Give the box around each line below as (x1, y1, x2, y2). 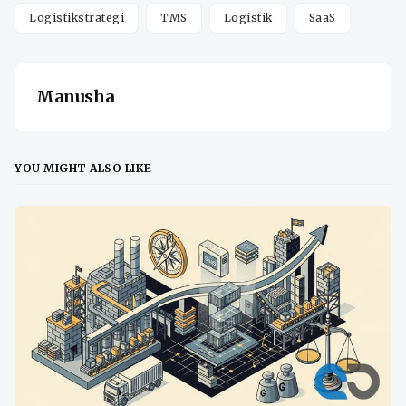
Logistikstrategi (29, 10, 124, 24)
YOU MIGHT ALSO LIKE (14, 160, 152, 175)
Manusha (36, 85, 114, 107)
